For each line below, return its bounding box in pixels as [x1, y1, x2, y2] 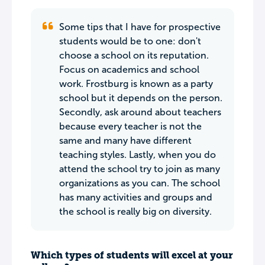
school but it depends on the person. [59, 93, 222, 103]
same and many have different [59, 135, 192, 146]
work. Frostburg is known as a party [59, 79, 213, 89]
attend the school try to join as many [59, 164, 220, 174]
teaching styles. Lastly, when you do [59, 150, 216, 160]
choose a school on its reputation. [59, 50, 209, 60]
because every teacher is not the [59, 121, 202, 131]
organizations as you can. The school [59, 178, 220, 188]
